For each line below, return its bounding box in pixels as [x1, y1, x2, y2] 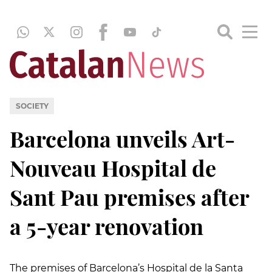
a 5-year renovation [10, 211, 203, 240]
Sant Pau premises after [10, 182, 249, 211]
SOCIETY [15, 101, 49, 110]
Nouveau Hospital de [10, 152, 216, 182]
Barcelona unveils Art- [10, 123, 235, 153]
